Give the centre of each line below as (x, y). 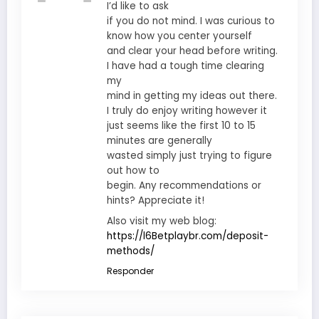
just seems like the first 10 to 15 (181, 125)
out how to (133, 170)
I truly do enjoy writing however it (187, 110)
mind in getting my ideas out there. (192, 95)
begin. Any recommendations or (184, 185)
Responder (130, 271)
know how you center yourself (179, 36)
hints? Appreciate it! (156, 200)
